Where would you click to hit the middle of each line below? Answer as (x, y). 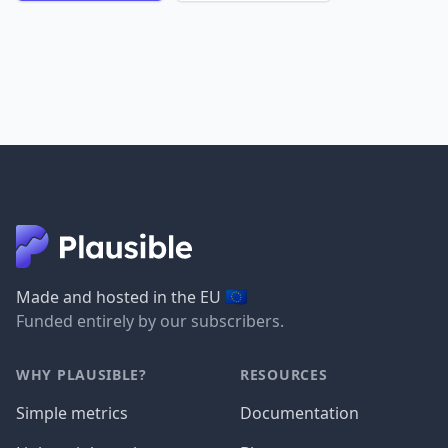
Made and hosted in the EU (120, 297)
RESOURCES (284, 375)
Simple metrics (72, 413)
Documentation (299, 413)
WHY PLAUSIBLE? (81, 375)
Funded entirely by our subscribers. (150, 321)
